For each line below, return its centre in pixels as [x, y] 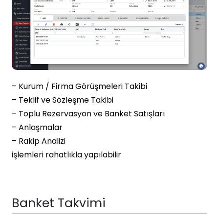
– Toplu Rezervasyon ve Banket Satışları [88, 114]
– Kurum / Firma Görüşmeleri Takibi [79, 87]
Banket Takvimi [59, 203]
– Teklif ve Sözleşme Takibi [63, 100]
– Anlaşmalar [37, 128]
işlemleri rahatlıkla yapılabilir [66, 155]
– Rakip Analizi [39, 141]
